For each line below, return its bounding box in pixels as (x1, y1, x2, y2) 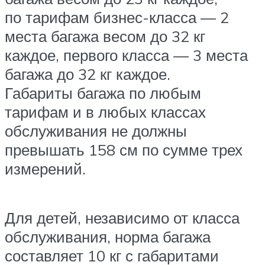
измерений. (5, 159, 86, 178)
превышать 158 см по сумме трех (5, 140, 243, 159)
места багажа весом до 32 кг (5, 26, 205, 46)
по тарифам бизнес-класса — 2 (5, 7, 229, 27)
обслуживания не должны (5, 121, 187, 140)
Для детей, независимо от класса (5, 208, 240, 228)
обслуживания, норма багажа (5, 227, 211, 247)
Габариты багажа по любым (5, 83, 201, 102)
